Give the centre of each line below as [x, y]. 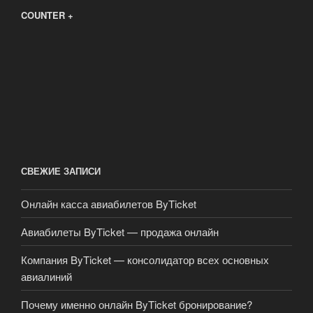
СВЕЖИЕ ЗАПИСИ [61, 170]
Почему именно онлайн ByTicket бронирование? [137, 304]
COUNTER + [47, 15]
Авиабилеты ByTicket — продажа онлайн [120, 231]
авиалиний [46, 276]
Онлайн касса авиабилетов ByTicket [109, 203]
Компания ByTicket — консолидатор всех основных [145, 259]
